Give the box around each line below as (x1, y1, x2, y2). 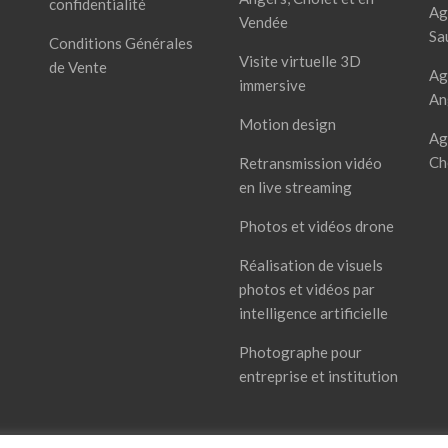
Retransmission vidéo (238, 154, 382, 172)
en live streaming (238, 178, 352, 196)
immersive (238, 76, 306, 94)
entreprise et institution (238, 367, 398, 385)
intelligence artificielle (238, 304, 388, 322)
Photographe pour (238, 343, 362, 361)
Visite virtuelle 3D (238, 52, 361, 70)
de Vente (48, 58, 107, 76)
